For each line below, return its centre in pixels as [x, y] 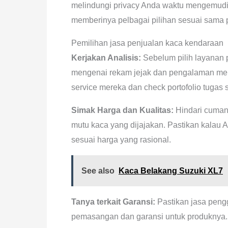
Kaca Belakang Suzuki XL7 [171, 171]
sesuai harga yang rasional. [121, 140]
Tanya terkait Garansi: [113, 202]
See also [98, 171]
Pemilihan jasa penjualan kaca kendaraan [147, 43]
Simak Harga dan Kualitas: [122, 110]
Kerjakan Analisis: [106, 58]
